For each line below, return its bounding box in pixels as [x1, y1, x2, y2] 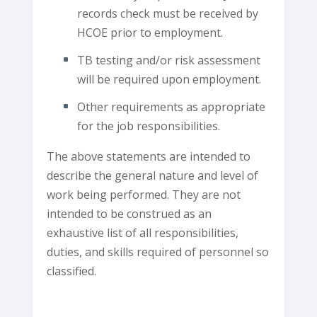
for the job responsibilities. [76, 118, 220, 134]
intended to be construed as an [47, 206, 212, 222]
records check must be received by [76, 5, 258, 21]
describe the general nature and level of [47, 168, 259, 184]
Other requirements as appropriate [76, 99, 265, 115]
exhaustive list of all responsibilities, [47, 225, 239, 241]
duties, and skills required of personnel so [47, 244, 270, 260]
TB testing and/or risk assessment [76, 52, 260, 69]
